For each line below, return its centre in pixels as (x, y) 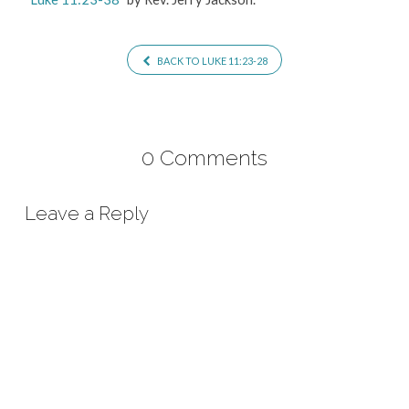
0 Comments (204, 158)
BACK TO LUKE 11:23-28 (211, 60)
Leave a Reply (86, 213)
